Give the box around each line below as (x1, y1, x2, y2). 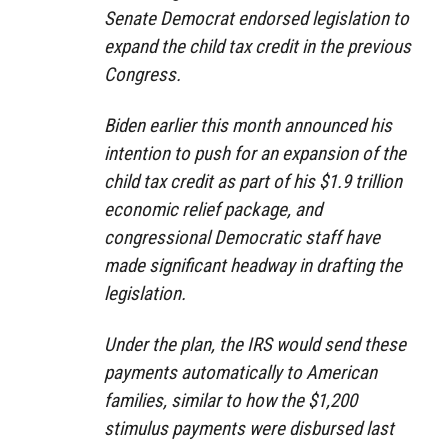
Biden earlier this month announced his (104, 114, 392, 138)
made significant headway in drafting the (104, 254, 402, 278)
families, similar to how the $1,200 (104, 388, 357, 412)
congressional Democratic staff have (104, 226, 380, 250)
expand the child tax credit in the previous (104, 35, 411, 59)
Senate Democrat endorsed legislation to (104, 7, 409, 31)
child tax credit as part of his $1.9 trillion (104, 170, 402, 194)
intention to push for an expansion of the (104, 142, 406, 166)
